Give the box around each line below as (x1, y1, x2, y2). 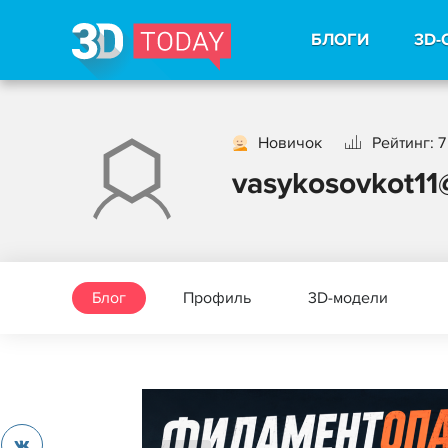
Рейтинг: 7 (372, 132, 446, 153)
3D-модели (308, 288, 388, 308)
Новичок (258, 132, 322, 153)
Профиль (183, 288, 251, 308)
